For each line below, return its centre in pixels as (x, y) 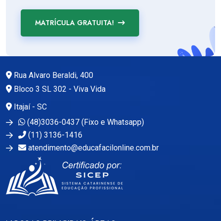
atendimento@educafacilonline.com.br (93, 147)
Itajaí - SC (29, 107)
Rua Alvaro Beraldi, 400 (53, 75)
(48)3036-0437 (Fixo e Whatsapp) (85, 122)
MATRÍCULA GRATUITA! (74, 23)
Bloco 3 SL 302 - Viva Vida (59, 89)
